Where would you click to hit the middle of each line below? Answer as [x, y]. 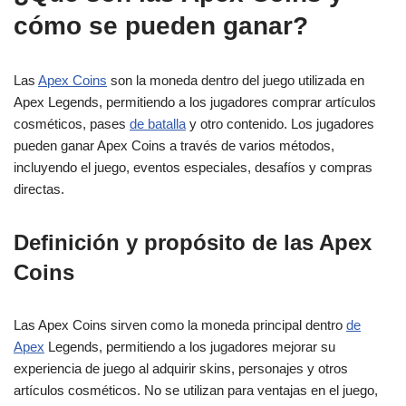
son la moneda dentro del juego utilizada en [236, 80]
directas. [39, 189]
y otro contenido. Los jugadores [280, 124]
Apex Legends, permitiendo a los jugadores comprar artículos [195, 102]
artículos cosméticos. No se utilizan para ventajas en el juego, [196, 390]
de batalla [158, 124]
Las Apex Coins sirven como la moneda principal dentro [180, 325]
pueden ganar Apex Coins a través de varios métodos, [174, 145]
